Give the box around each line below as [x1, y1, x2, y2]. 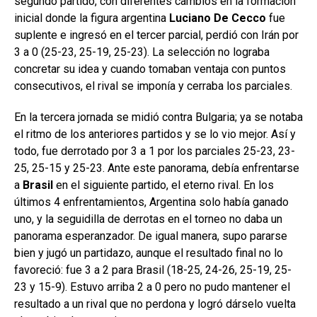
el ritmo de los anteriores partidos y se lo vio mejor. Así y [14, 127, 296, 141]
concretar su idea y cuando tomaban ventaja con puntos [14, 62, 286, 76]
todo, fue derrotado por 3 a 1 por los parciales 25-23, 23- [14, 144, 295, 158]
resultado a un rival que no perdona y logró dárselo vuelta [14, 296, 296, 311]
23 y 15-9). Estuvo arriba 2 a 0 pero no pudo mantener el [14, 279, 290, 294]
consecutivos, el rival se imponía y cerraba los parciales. [14, 79, 292, 93]
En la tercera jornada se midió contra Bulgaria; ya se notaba [14, 110, 303, 124]
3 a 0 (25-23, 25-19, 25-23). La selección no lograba [14, 45, 270, 59]
